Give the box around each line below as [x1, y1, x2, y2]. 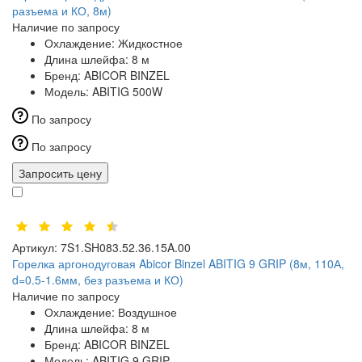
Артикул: [12, 239, 57, 256]
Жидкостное [118, 35, 183, 52]
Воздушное [118, 304, 177, 321]
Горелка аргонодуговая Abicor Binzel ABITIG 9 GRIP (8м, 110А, [12, 255, 344, 272]
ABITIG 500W [92, 83, 162, 100]
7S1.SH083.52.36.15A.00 [61, 239, 191, 256]
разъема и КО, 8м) [12, 2, 112, 19]
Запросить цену [19, 165, 102, 182]
